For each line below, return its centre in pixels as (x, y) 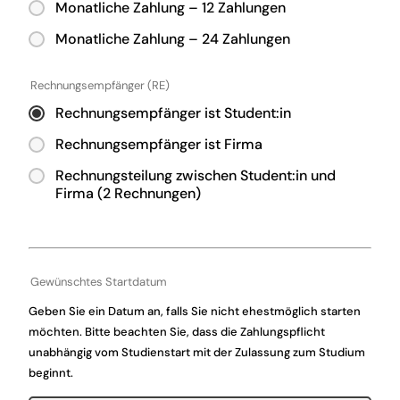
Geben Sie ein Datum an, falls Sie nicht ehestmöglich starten (195, 311)
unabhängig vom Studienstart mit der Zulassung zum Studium (197, 352)
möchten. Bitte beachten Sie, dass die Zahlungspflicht (177, 332)
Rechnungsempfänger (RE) (100, 85)
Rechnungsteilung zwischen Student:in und (196, 175)
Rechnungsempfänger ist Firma (159, 144)
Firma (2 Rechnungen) (129, 193)
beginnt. (51, 373)
